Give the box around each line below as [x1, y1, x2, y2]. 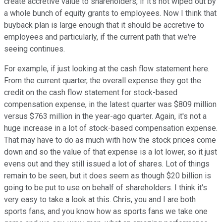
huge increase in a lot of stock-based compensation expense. [4, 123, 218, 133]
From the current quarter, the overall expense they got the [4, 75, 201, 85]
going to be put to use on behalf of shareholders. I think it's [4, 182, 207, 192]
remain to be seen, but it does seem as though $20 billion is [4, 170, 211, 180]
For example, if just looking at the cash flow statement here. [4, 63, 210, 73]
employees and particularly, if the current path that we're [4, 32, 196, 42]
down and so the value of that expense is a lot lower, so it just [4, 147, 217, 157]
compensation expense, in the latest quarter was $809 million [4, 99, 217, 109]
